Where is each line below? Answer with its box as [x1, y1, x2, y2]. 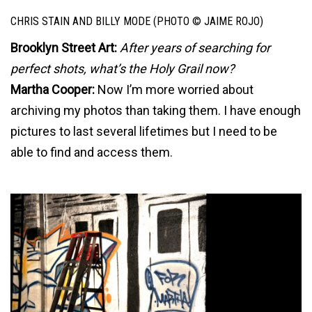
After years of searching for [120, 40, 270, 56]
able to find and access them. [10, 145, 173, 160]
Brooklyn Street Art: [10, 40, 117, 56]
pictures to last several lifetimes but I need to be [10, 124, 277, 139]
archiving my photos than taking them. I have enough [10, 103, 301, 118]
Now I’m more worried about [95, 82, 253, 97]
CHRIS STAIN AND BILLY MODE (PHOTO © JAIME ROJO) [10, 14, 263, 28]
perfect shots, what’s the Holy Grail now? [10, 61, 235, 77]
